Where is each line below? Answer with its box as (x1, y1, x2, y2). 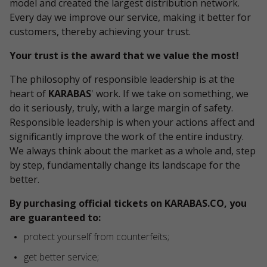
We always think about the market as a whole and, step (10, 144, 256, 157)
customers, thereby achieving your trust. (10, 25, 191, 38)
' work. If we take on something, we (91, 87, 249, 100)
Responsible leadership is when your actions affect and (10, 116, 254, 129)
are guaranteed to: (10, 211, 101, 224)
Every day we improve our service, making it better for (10, 11, 251, 24)
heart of (10, 87, 48, 100)
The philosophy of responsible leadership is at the (10, 73, 235, 86)
